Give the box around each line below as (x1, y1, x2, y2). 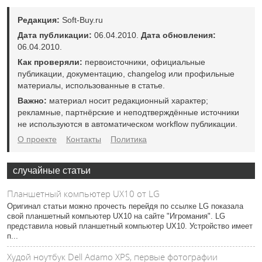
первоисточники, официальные (82, 57, 205, 67)
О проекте (18, 135, 57, 144)
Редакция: (18, 15, 60, 25)
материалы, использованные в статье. (18, 81, 165, 90)
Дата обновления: (141, 30, 216, 40)
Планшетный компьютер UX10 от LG (7, 188, 160, 199)
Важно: (18, 96, 47, 105)
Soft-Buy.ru (60, 15, 103, 25)
